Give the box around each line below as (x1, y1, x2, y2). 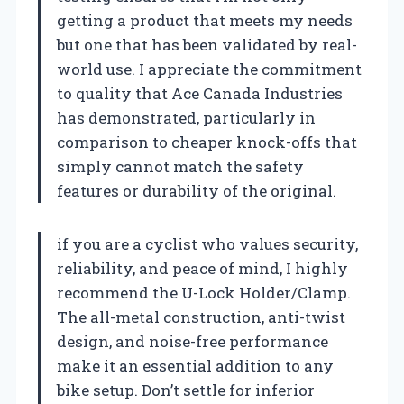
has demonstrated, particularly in (57, 106, 316, 128)
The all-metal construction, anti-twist (57, 306, 345, 327)
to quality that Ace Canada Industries (57, 82, 343, 104)
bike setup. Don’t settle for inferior (57, 379, 315, 400)
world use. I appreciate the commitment (57, 58, 362, 79)
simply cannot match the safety (57, 155, 304, 177)
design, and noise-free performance (57, 330, 328, 352)
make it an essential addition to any (57, 354, 334, 376)
